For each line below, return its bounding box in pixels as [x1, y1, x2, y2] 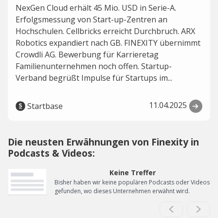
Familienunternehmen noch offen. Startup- [16, 61, 172, 72]
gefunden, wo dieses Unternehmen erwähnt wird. [54, 187, 190, 195]
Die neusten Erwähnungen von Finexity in [8, 135, 199, 148]
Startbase [27, 101, 63, 111]
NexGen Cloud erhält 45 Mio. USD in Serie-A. [16, 2, 176, 13]
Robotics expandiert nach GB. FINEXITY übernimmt [16, 37, 200, 48]
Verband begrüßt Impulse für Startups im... [16, 73, 172, 83]
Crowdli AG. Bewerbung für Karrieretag [16, 49, 159, 60]
